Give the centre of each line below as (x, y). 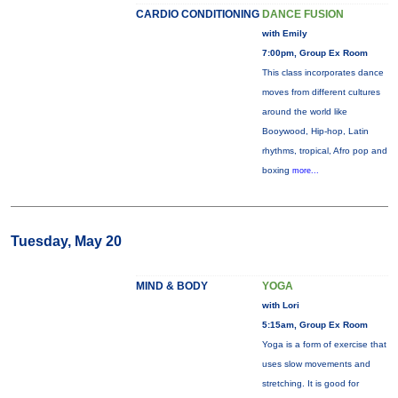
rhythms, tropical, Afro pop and (324, 151)
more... (305, 171)
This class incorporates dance (322, 72)
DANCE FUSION (302, 14)
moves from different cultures (321, 92)
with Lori (280, 305)
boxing (277, 170)
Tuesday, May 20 (66, 241)
